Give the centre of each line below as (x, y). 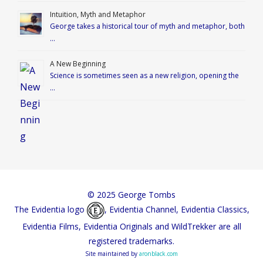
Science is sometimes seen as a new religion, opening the (144, 75)
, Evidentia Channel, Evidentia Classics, (177, 210)
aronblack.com (159, 254)
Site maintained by (112, 254)
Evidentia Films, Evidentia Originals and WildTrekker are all (131, 227)
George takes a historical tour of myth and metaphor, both (147, 26)
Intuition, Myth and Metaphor (98, 14)
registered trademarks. (131, 241)
